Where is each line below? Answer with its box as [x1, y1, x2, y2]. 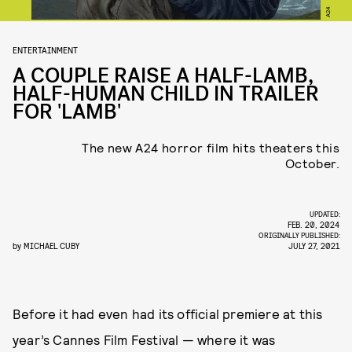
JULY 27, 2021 [288, 240, 339, 251]
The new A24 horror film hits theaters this [82, 140, 339, 155]
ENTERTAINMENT [13, 44, 78, 55]
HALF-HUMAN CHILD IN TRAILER [13, 80, 319, 108]
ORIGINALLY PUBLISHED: [258, 230, 342, 240]
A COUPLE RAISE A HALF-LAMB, [13, 62, 313, 90]
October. [284, 156, 339, 170]
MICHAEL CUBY [24, 240, 79, 251]
